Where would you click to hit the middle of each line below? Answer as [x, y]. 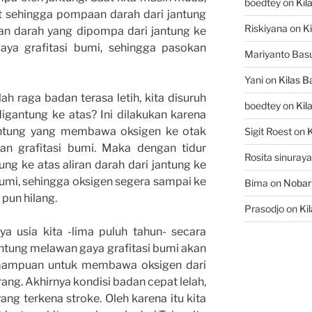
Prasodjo [264, 209]
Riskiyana [266, 29]
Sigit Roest [268, 132]
